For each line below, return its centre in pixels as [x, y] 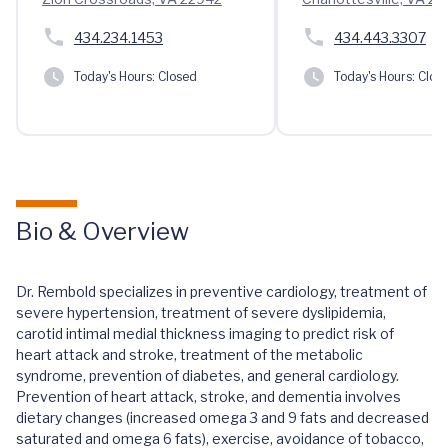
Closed [176, 76]
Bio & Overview [102, 231]
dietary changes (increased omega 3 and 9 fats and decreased [222, 417]
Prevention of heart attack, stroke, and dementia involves [208, 396]
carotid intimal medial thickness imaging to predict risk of [205, 333]
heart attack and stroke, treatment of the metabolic [189, 354]
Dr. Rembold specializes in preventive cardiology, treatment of [221, 291]
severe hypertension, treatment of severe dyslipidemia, [201, 312]
